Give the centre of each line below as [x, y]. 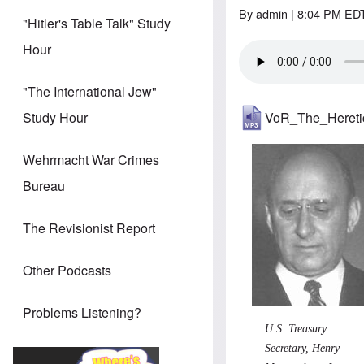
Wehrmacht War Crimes [91, 160]
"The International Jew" [90, 92]
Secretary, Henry [303, 348]
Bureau [44, 186]
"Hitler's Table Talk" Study [97, 24]
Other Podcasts [67, 271]
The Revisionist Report [89, 228]
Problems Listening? [82, 313]
